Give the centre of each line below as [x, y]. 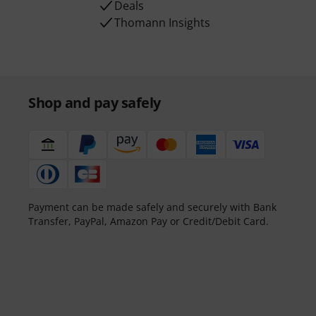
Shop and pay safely [95, 103]
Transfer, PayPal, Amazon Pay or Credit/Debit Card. [148, 221]
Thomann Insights [163, 23]
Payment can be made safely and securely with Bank [152, 207]
